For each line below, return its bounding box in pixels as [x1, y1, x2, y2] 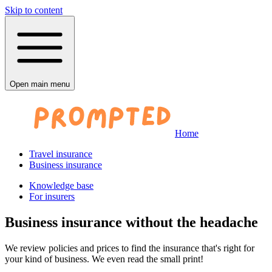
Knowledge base [29, 180, 93, 191]
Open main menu [10, 80, 70, 89]
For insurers [29, 191, 75, 202]
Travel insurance [29, 149, 92, 159]
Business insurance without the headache [5, 214, 258, 230]
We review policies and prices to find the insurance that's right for [5, 242, 254, 253]
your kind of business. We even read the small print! [5, 253, 203, 264]
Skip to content [5, 5, 63, 15]
